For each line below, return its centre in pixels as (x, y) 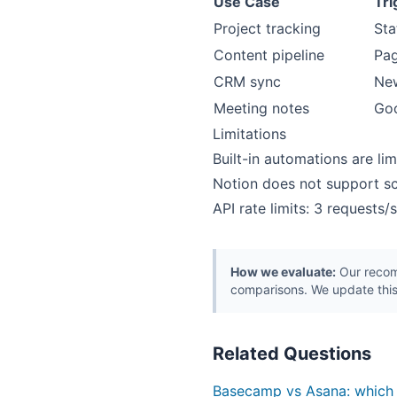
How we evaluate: (283, 272)
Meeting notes (261, 108)
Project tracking (267, 28)
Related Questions (292, 354)
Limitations (249, 134)
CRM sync (247, 82)
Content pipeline (269, 55)
